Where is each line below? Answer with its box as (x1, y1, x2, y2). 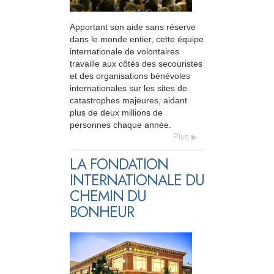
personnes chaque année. (70, 120, 171, 130)
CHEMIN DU (70, 185, 146, 207)
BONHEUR (70, 201, 134, 223)
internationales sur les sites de (70, 83, 187, 94)
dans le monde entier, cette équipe (70, 34, 204, 45)
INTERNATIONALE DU (70, 169, 204, 191)
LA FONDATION (70, 154, 168, 176)
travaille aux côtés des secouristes (70, 59, 202, 69)
